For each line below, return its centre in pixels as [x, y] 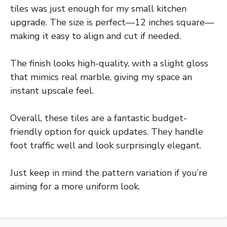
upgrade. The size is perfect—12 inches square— [112, 22]
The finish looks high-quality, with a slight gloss [109, 63]
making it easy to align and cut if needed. [96, 36]
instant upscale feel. [52, 90]
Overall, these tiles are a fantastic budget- [99, 118]
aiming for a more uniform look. [75, 186]
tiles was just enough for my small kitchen [98, 8]
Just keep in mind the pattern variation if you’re [109, 173]
